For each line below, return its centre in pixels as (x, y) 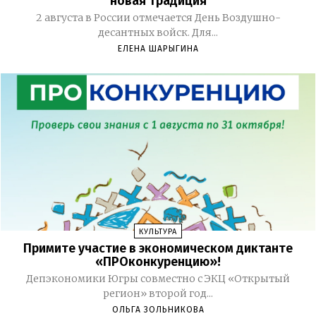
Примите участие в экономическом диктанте (158, 249)
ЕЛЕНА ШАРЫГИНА (158, 49)
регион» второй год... (158, 294)
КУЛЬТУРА (158, 232)
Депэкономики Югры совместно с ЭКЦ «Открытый (158, 279)
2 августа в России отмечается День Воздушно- (158, 18)
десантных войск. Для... (158, 33)
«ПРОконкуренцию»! (158, 262)
